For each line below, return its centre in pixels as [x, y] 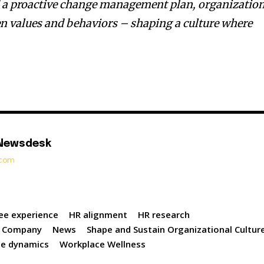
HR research [164, 215]
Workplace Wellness [103, 244]
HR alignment [98, 215]
